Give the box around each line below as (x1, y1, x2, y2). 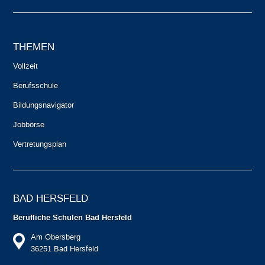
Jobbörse (13, 119, 45, 130)
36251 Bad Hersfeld (31, 244, 99, 254)
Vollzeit (13, 61, 38, 72)
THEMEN (13, 40, 55, 54)
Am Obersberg (31, 232, 81, 243)
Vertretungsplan (13, 139, 67, 150)
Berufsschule (13, 80, 59, 91)
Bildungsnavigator (13, 100, 75, 111)
